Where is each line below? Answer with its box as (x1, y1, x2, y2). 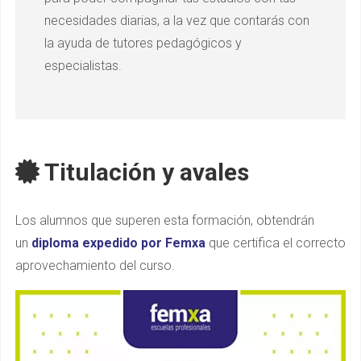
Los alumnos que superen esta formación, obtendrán (15, 212, 314, 228)
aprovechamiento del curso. (15, 257, 175, 273)
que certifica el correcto (209, 234, 346, 251)
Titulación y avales (39, 157, 249, 186)
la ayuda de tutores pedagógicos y (44, 35, 242, 51)
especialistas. (44, 57, 122, 73)
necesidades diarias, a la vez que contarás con (44, 12, 309, 28)
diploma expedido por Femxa (31, 234, 209, 251)
